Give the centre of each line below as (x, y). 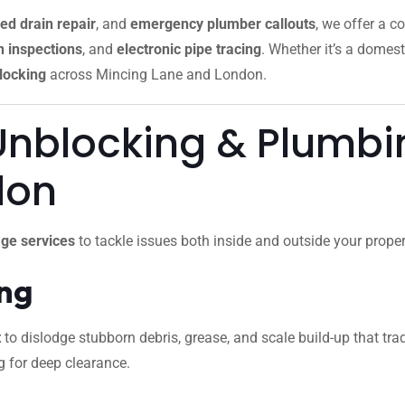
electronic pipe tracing (189, 49)
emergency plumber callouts (223, 24)
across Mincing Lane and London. (156, 75)
